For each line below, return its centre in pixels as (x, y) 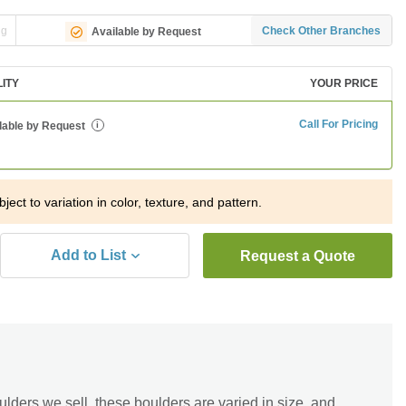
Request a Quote (298, 256)
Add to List (88, 255)
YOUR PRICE (344, 83)
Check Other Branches (322, 30)
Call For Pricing (338, 124)
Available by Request (147, 31)
